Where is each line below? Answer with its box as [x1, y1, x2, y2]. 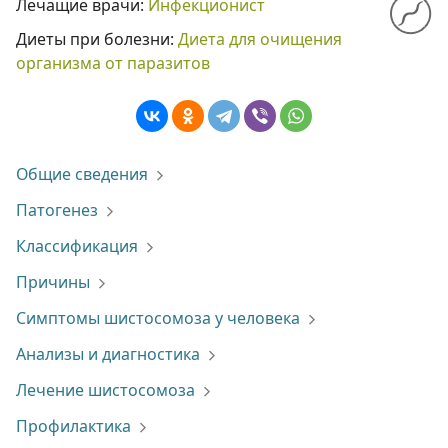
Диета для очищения [178, 28, 342, 50]
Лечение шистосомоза [16, 379, 195, 401]
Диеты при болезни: [16, 28, 178, 50]
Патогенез [16, 199, 98, 221]
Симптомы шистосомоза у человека [16, 307, 300, 329]
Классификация [16, 235, 138, 257]
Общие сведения [16, 163, 148, 185]
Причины [16, 271, 90, 293]
